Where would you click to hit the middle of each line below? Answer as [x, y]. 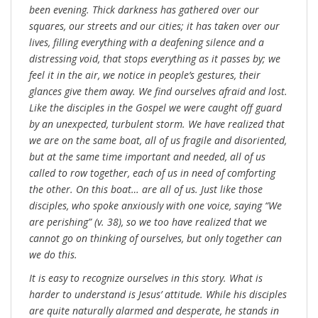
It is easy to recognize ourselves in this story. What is [146, 278]
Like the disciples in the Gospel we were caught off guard [155, 108]
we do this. [53, 255]
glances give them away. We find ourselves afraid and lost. [158, 92]
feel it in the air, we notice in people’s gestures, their [145, 75]
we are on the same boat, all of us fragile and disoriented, [158, 141]
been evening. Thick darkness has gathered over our [144, 10]
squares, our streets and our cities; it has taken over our [154, 26]
